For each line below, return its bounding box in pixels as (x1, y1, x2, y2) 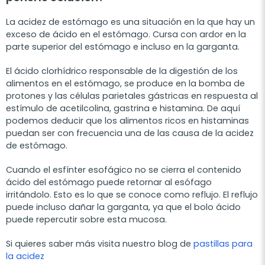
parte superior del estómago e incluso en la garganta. (6, 40, 240, 53)
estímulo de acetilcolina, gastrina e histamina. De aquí (6, 102, 240, 114)
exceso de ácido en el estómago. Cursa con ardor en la (6, 28, 246, 40)
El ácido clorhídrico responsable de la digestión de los (6, 64, 238, 77)
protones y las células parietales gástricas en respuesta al (6, 89, 258, 102)
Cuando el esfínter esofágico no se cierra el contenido (6, 163, 241, 176)
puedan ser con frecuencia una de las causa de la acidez (6, 127, 254, 139)
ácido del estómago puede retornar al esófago (6, 176, 212, 188)
